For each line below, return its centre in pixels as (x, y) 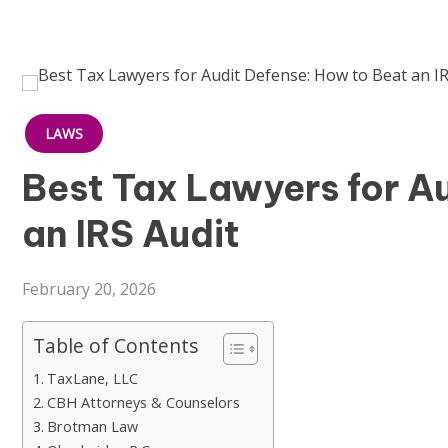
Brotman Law (92, 427)
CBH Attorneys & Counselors (143, 403)
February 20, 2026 (89, 289)
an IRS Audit (131, 234)
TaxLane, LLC (92, 379)
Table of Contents (115, 346)
